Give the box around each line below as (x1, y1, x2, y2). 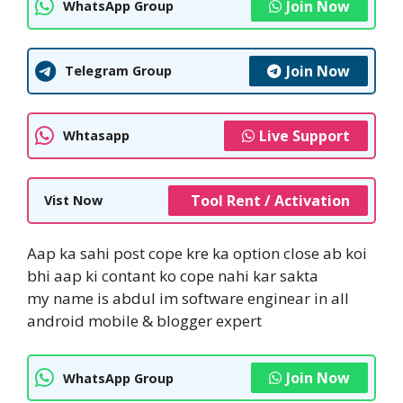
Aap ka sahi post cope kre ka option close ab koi (27, 242, 367, 264)
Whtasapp (63, 127, 130, 144)
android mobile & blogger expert (27, 309, 262, 331)
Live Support (259, 125, 350, 146)
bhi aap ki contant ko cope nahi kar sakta (27, 264, 318, 286)
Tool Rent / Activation (191, 190, 350, 210)
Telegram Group (65, 62, 172, 79)
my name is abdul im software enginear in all (27, 287, 349, 309)
